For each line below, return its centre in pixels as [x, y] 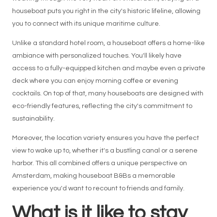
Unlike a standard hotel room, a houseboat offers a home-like [108, 43]
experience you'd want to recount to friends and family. [98, 188]
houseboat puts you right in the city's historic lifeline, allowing [106, 11]
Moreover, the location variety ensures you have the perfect [105, 138]
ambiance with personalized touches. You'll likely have [97, 56]
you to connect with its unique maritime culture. [86, 24]
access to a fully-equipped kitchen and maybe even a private [108, 68]
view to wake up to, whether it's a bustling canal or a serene [105, 151]
